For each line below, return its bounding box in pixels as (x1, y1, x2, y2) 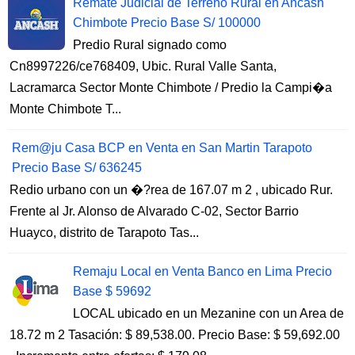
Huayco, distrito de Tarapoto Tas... (10, 225, 199, 239)
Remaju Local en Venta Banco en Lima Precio (73, 264, 332, 278)
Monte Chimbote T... (10, 101, 121, 116)
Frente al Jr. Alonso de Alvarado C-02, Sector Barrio (10, 204, 299, 218)
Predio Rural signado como (73, 37, 227, 52)
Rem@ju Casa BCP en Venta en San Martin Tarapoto (12, 140, 312, 155)
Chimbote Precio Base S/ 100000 (73, 15, 261, 29)
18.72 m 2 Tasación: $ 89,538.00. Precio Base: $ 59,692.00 (10, 327, 340, 342)
